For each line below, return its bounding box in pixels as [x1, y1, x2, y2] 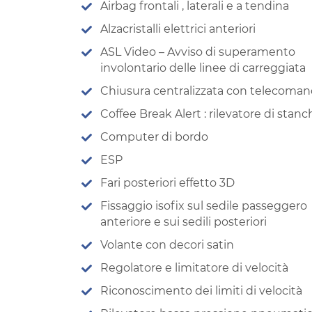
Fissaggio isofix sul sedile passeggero [100, 198, 307, 212]
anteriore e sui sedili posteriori [100, 214, 267, 228]
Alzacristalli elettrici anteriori [100, 22, 256, 36]
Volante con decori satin [100, 237, 234, 251]
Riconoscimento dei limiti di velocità [100, 283, 302, 297]
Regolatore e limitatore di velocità [100, 260, 288, 274]
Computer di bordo [100, 130, 208, 143]
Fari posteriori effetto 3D [100, 175, 235, 189]
